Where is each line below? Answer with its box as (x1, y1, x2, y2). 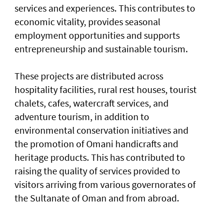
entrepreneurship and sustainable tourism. (15, 43, 188, 55)
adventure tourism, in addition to (15, 110, 149, 123)
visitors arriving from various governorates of (15, 178, 196, 191)
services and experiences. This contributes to (15, 2, 195, 15)
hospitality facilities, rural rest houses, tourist (15, 83, 197, 96)
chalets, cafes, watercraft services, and (15, 97, 169, 109)
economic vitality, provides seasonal (15, 15, 160, 28)
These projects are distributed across (15, 70, 163, 82)
